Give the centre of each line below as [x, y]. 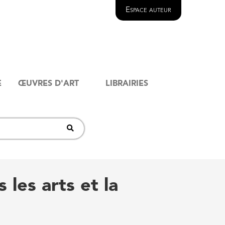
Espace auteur [148, 10]
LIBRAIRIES [127, 84]
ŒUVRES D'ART [48, 84]
